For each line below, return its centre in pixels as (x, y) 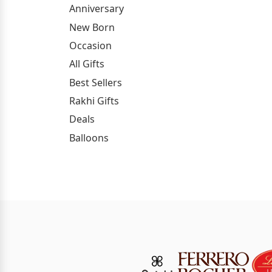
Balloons (89, 138)
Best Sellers (96, 82)
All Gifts (87, 64)
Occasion (90, 45)
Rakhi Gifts (94, 101)
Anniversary (97, 9)
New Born (92, 27)
